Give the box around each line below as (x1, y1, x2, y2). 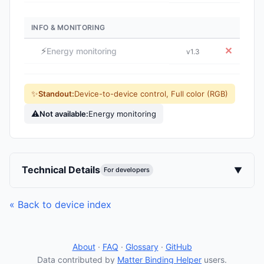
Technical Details (22, 164, 100, 176)
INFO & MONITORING (31, 23, 105, 32)
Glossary (125, 242, 159, 252)
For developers (104, 166, 150, 174)
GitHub (165, 242, 192, 252)
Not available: (39, 109, 88, 118)
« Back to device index (9, 199, 111, 210)
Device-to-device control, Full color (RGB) (74, 89, 228, 98)
